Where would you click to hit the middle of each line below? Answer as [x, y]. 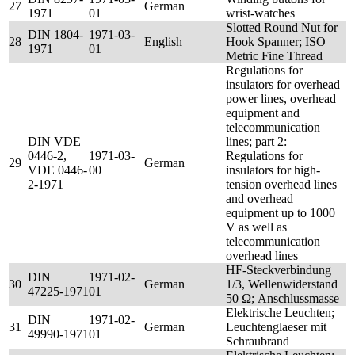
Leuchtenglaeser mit [276, 327]
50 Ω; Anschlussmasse [282, 298]
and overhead [260, 198]
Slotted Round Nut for [282, 27]
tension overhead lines [281, 184]
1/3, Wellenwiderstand [282, 284]
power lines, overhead [281, 99]
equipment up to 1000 [281, 213]
